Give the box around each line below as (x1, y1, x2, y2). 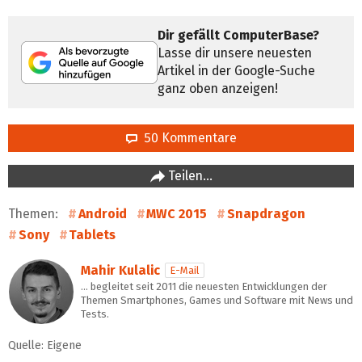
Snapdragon (226, 206, 305, 222)
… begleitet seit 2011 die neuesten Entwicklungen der (81, 280, 327, 293)
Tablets (69, 227, 116, 243)
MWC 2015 (146, 206, 208, 222)
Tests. (81, 308, 109, 321)
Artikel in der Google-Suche (158, 63, 315, 79)
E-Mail (170, 264, 200, 277)
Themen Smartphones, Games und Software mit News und (81, 294, 353, 307)
